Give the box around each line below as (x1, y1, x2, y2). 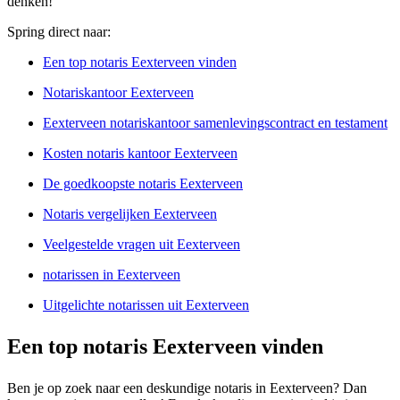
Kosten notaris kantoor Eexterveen (43, 145, 237, 161)
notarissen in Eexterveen (43, 266, 180, 282)
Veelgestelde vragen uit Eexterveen (43, 236, 240, 252)
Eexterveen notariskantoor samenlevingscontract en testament (43, 114, 387, 130)
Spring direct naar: (7, 23, 111, 39)
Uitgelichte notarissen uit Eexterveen (43, 296, 249, 312)
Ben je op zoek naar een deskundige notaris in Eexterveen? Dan (7, 379, 367, 396)
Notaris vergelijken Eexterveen (43, 205, 217, 221)
